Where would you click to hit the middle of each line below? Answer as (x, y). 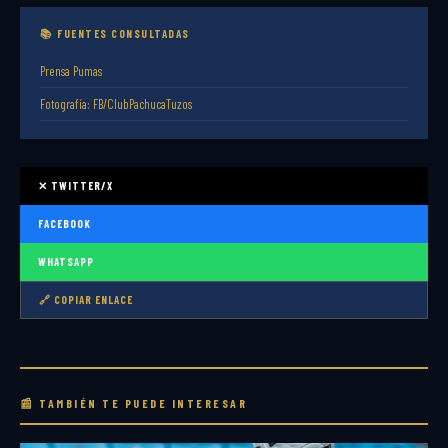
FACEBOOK (64, 224)
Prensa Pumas (71, 71)
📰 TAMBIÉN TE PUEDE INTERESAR (133, 403)
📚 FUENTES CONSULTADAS (115, 34)
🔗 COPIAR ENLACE (86, 300)
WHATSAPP (66, 262)
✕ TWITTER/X (75, 186)
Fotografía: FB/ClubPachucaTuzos (116, 104)
